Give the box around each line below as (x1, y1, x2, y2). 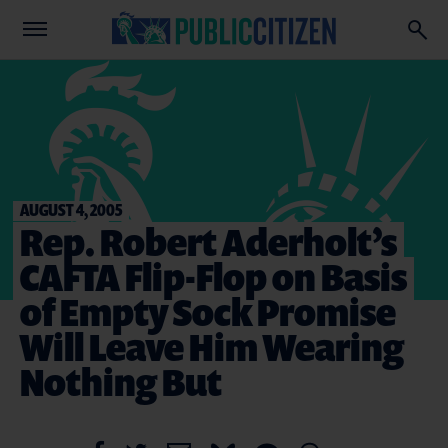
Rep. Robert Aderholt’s (20, 216, 397, 267)
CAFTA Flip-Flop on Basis (20, 251, 407, 302)
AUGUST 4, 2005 (20, 198, 122, 221)
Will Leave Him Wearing (20, 321, 404, 372)
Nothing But (20, 356, 222, 407)
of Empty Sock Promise (20, 286, 396, 337)
